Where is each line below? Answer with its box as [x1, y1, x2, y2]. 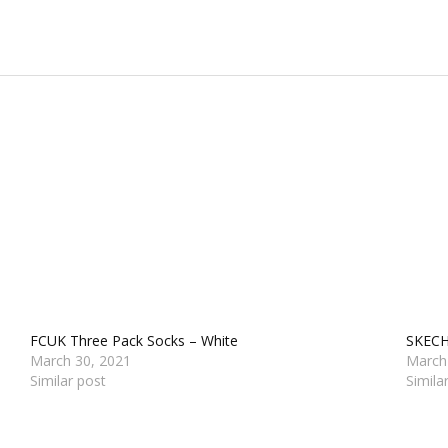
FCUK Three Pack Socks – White [30, 330, 239, 350]
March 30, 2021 [30, 350, 132, 370]
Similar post [30, 370, 107, 390]
